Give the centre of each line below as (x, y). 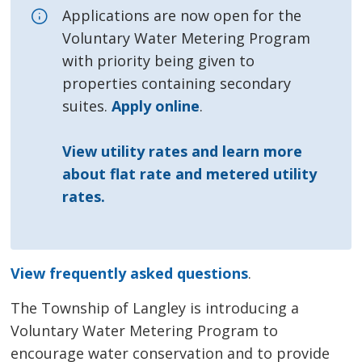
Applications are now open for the (182, 16)
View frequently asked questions (130, 274)
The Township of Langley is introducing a (155, 308)
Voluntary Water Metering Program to (145, 331)
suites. (87, 106)
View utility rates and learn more (183, 152)
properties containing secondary (177, 84)
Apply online (156, 106)
